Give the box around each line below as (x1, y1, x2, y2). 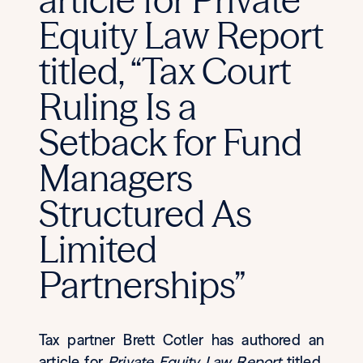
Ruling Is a (39, 83, 197, 129)
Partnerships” (39, 262, 246, 307)
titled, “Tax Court (39, 48, 291, 93)
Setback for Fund (39, 119, 302, 164)
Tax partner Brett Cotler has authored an (39, 330, 324, 349)
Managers (39, 155, 193, 200)
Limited (39, 226, 157, 271)
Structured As (39, 190, 252, 236)
